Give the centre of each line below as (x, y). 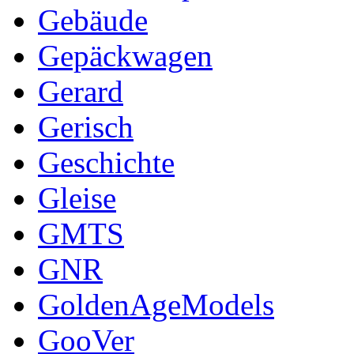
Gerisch (86, 126)
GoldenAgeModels (156, 304)
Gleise (77, 198)
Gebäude (93, 20)
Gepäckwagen (125, 55)
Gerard (81, 91)
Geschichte (106, 162)
